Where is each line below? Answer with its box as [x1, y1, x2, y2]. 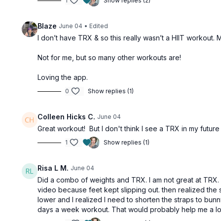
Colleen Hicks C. [37, 112, 96, 121]
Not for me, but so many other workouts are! [37, 53, 182, 62]
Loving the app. [37, 73, 88, 81]
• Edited [84, 22, 109, 30]
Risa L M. [37, 164, 69, 172]
